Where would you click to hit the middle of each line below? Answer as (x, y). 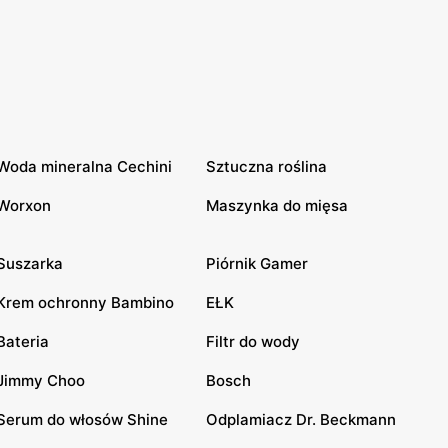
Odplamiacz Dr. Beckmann (301, 419)
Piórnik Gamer (257, 263)
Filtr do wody (253, 341)
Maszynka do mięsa (277, 205)
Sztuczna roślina (266, 166)
